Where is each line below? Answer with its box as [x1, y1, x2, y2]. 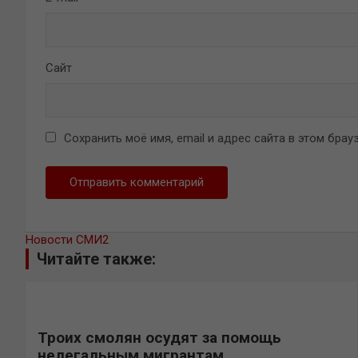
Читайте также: [37, 249, 156, 268]
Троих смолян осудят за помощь [38, 328, 281, 347]
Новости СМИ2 [26, 232, 109, 247]
